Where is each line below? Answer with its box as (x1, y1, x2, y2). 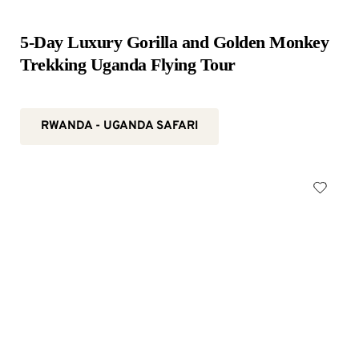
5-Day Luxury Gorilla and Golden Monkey (20, 32, 329, 52)
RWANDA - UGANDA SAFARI (41, 119, 198, 134)
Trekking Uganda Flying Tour (20, 54, 236, 75)
